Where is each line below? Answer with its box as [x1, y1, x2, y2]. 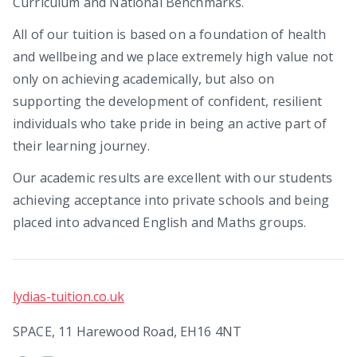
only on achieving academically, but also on [13, 70, 274, 88]
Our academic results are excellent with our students [13, 169, 333, 186]
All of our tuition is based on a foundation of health [13, 25, 327, 43]
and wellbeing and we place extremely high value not [13, 48, 334, 65]
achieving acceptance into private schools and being [13, 191, 330, 209]
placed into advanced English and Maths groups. [13, 214, 307, 231]
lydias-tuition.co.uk [13, 288, 124, 305]
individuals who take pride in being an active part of [13, 115, 328, 132]
